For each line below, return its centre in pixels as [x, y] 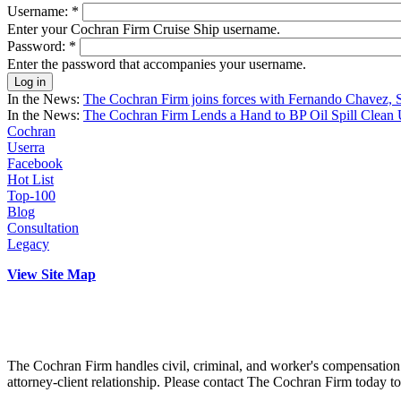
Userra [26, 147]
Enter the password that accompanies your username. [157, 64]
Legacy [28, 243]
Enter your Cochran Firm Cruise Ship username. [144, 29]
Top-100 [31, 195]
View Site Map [51, 274]
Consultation [43, 227]
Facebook [35, 163]
